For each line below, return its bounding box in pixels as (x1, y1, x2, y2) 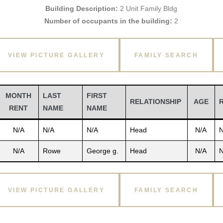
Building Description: (45, 4, 118, 12)
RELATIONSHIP (129, 98, 181, 106)
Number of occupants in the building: (44, 17, 173, 25)
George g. (86, 147, 118, 155)
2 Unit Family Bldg (118, 4, 178, 12)
